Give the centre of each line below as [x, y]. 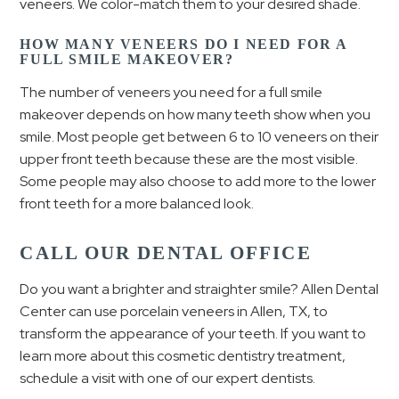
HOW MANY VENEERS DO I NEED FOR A [183, 44]
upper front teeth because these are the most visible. [189, 159]
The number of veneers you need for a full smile [171, 92]
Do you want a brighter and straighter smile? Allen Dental [199, 289]
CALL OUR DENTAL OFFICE [166, 252]
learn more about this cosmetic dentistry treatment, [183, 355]
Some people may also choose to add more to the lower [198, 181]
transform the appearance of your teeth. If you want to [193, 333]
